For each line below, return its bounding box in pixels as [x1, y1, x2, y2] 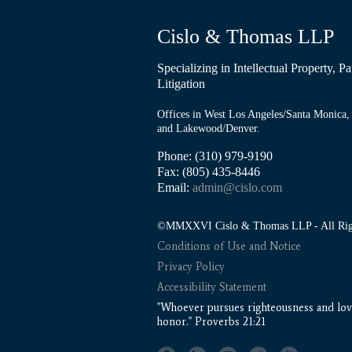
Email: [156, 181, 192, 194]
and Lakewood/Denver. [156, 123, 260, 134]
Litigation [156, 77, 205, 90]
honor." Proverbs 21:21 [156, 315, 266, 328]
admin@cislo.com [192, 181, 282, 194]
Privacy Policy [156, 260, 225, 273]
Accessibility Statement [156, 280, 266, 294]
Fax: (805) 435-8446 [156, 165, 260, 178]
